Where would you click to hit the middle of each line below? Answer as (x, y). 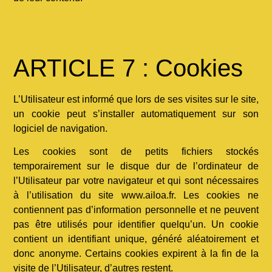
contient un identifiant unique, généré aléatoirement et (136, 239)
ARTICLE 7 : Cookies (128, 68)
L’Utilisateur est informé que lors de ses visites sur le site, (136, 99)
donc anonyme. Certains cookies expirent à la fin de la (136, 254)
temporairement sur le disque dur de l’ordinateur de (136, 166)
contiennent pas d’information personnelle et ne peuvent (136, 210)
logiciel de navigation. (61, 128)
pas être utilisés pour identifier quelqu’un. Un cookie (136, 225)
